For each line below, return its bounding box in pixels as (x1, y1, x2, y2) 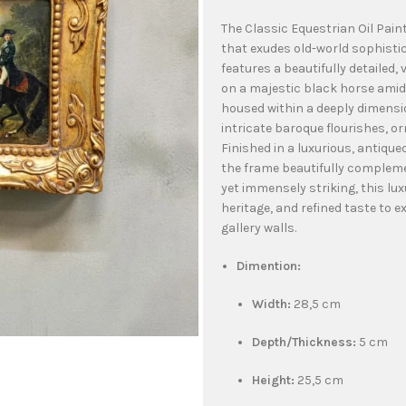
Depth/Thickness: (252, 333, 356, 350)
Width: (252, 295, 291, 312)
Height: (252, 372, 295, 388)
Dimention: (237, 257, 301, 274)
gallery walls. (221, 219, 296, 236)
